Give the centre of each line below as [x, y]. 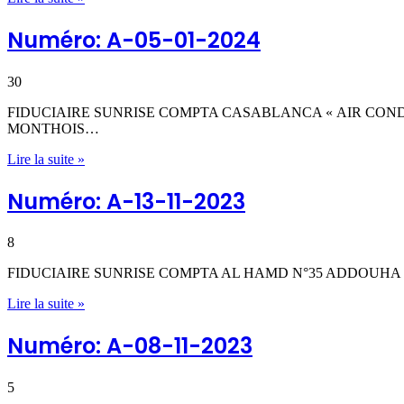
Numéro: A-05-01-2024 [134, 40]
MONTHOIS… [53, 128]
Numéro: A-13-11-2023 [126, 201]
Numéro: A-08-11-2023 [130, 346]
